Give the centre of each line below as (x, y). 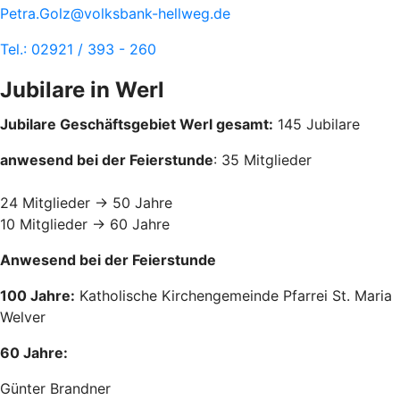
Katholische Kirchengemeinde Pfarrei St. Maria (233, 295)
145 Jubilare (317, 124)
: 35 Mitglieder (262, 159)
